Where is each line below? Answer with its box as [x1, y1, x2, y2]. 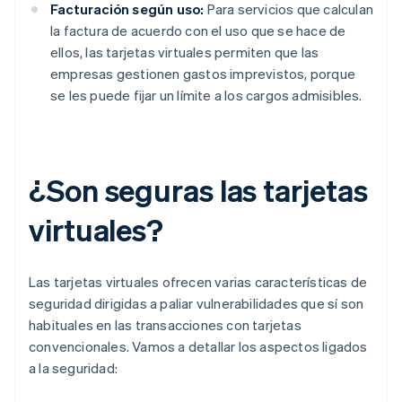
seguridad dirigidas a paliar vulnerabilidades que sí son [29, 294, 364, 313]
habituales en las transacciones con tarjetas [29, 316, 301, 335]
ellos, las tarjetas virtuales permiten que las [50, 43, 319, 62]
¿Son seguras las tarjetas [29, 170, 368, 210]
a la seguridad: [29, 359, 118, 378]
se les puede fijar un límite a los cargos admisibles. [50, 86, 363, 105]
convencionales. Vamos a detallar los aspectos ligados [29, 337, 368, 356]
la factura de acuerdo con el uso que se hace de [50, 22, 346, 40]
